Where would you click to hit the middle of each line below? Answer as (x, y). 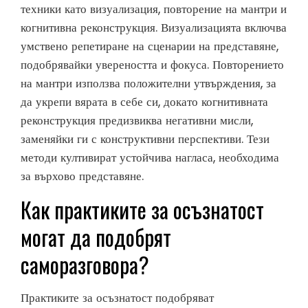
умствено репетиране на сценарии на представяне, (150, 46)
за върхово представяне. (82, 176)
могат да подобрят (96, 237)
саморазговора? (85, 265)
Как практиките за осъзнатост (142, 210)
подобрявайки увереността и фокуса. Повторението (152, 65)
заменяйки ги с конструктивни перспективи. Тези (145, 139)
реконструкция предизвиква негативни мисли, (137, 121)
